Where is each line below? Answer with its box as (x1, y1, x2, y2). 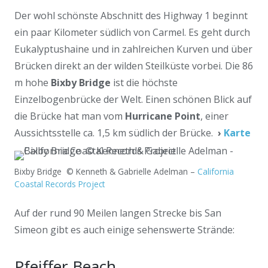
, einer (200, 109, 229, 123)
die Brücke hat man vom (14, 109, 125, 123)
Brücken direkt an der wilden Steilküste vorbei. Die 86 (14, 59, 253, 72)
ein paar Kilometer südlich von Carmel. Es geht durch (14, 26, 250, 39)
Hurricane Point (125, 109, 200, 123)
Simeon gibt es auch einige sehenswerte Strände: (14, 223, 234, 236)
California (197, 166, 234, 177)
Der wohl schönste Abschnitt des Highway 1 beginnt (14, 9, 248, 22)
